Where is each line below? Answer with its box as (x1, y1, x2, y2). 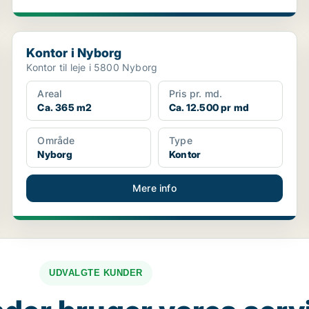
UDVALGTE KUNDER (49, 268, 143, 278)
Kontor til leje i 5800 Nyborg (26, 61, 158, 73)
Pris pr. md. (168, 88, 223, 99)
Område (37, 134, 75, 146)
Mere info (132, 182, 177, 194)
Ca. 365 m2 (37, 101, 92, 113)
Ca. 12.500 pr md (168, 101, 250, 113)
